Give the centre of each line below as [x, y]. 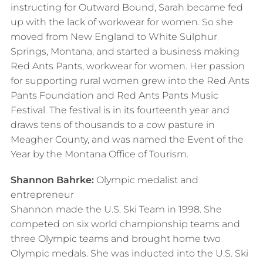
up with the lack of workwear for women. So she [122, 22]
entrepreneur [42, 195]
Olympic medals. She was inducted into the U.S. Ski [129, 253]
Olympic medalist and [146, 180]
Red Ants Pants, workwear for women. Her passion [127, 66]
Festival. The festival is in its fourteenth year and [120, 110]
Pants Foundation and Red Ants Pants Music [114, 95]
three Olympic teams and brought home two [115, 239]
